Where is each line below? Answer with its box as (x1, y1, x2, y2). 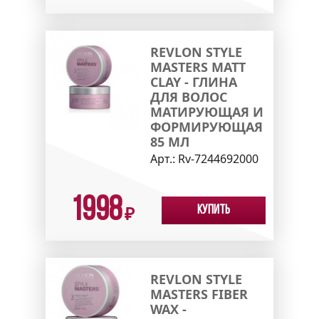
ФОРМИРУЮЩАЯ (150, 118, 263, 136)
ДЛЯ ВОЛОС (150, 88, 227, 106)
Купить (197, 204, 230, 218)
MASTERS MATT (150, 58, 246, 76)
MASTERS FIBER (150, 286, 248, 303)
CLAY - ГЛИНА (150, 73, 237, 91)
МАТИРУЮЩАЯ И (150, 103, 263, 121)
